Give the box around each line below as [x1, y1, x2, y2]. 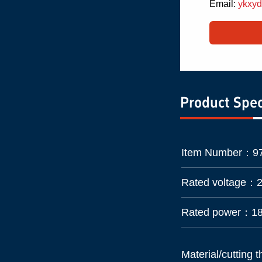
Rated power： [181, 206, 252, 218]
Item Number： [181, 146, 253, 158]
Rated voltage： [181, 176, 257, 188]
